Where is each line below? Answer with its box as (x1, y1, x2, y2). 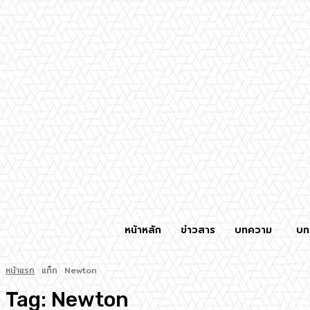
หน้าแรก (6, 264, 35, 277)
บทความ (235, 223, 272, 237)
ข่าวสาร (181, 223, 215, 237)
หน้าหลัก (125, 223, 161, 237)
